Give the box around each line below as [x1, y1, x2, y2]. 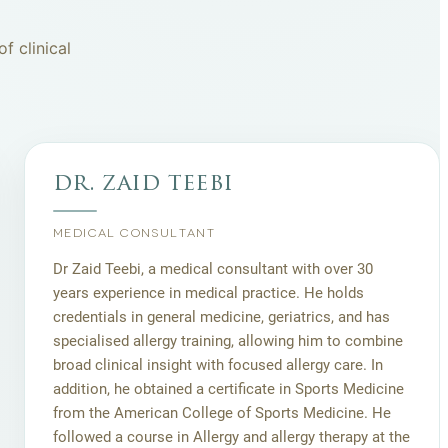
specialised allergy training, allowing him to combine [53, 332, 403, 351]
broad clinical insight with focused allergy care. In [53, 356, 383, 375]
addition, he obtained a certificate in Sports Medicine [53, 380, 404, 399]
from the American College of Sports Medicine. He [53, 404, 391, 423]
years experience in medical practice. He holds [53, 284, 364, 303]
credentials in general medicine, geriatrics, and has [53, 308, 390, 327]
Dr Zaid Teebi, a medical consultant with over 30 [53, 260, 373, 279]
